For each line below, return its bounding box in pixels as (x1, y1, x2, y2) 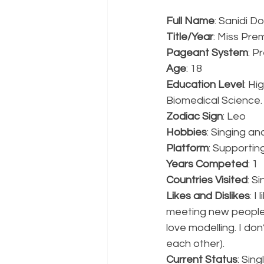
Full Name (166, 15, 214, 27)
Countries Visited (166, 174, 247, 186)
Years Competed (166, 159, 248, 170)
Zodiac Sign (166, 111, 223, 123)
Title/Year (166, 31, 213, 43)
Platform (166, 143, 209, 154)
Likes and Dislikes (166, 190, 250, 202)
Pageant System (166, 47, 248, 59)
